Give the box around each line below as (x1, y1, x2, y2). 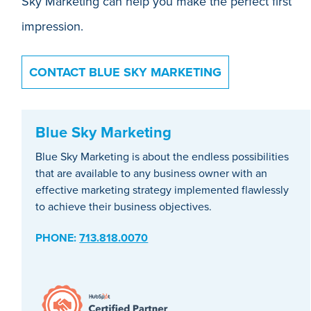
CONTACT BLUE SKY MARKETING (29, 65, 222, 80)
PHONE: (35, 231, 80, 245)
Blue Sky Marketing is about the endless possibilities (35, 150, 289, 164)
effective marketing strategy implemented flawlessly (35, 183, 289, 197)
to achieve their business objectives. (35, 200, 212, 214)
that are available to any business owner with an (35, 167, 268, 180)
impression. (22, 19, 84, 34)
